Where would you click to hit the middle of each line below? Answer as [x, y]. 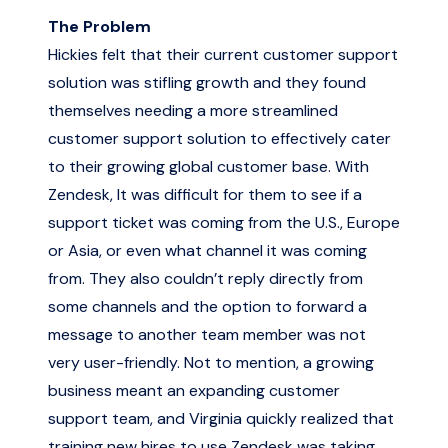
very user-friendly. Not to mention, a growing [211, 362]
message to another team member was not [207, 334]
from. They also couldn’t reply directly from [205, 278]
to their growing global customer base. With [208, 166]
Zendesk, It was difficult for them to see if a [205, 194]
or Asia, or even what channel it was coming [207, 250]
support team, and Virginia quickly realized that [221, 418]
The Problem [99, 26]
